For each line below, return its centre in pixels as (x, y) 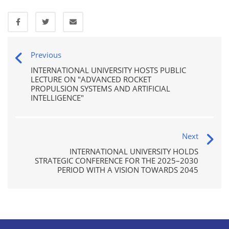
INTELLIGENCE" (57, 98)
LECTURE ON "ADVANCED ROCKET (91, 79)
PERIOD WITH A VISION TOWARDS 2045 (128, 170)
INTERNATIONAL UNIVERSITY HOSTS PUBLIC (108, 70)
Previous (46, 55)
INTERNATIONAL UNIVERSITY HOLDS (134, 152)
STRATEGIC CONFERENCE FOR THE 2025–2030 (117, 161)
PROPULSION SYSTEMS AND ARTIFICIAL (100, 89)
